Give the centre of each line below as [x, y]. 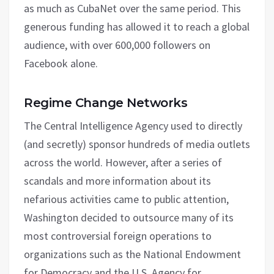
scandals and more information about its [117, 181]
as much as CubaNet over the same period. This [132, 9]
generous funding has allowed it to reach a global [137, 27]
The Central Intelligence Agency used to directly [133, 126]
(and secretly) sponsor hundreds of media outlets [137, 144]
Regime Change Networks [106, 103]
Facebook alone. [61, 64]
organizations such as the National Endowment [132, 254]
